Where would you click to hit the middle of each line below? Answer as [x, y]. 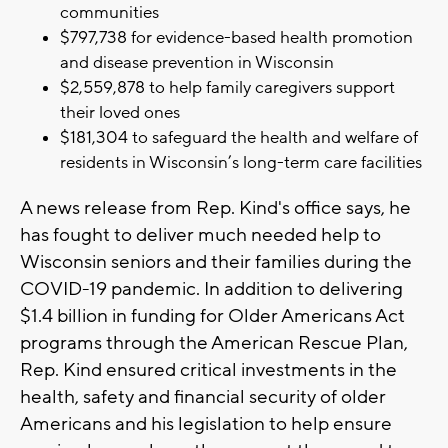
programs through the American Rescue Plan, [214, 343]
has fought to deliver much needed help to [200, 235]
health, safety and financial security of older [203, 397]
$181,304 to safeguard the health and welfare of [239, 138]
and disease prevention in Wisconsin [197, 63]
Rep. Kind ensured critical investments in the [208, 370]
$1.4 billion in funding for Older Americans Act [212, 316]
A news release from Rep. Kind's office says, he [215, 208]
